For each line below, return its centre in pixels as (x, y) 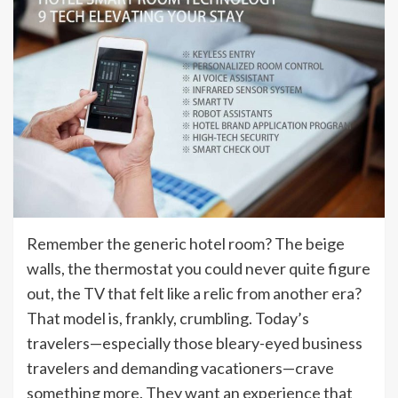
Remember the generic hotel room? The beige (186, 244)
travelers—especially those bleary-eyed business (195, 343)
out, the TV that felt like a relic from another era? (194, 294)
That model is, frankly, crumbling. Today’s (168, 318)
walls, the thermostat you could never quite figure (199, 269)
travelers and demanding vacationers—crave (180, 368)
